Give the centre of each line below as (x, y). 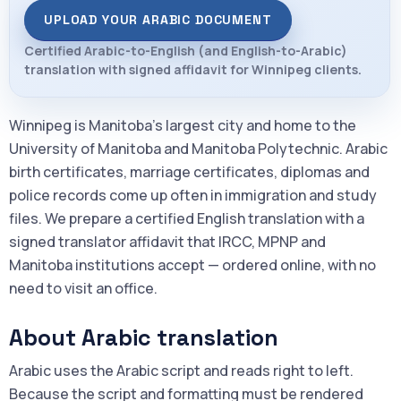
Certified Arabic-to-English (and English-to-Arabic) (186, 51)
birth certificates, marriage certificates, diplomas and (189, 172)
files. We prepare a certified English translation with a (187, 218)
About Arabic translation (144, 337)
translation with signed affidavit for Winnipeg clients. (193, 69)
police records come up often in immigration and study (193, 195)
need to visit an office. (83, 288)
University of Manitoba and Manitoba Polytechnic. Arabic (198, 149)
